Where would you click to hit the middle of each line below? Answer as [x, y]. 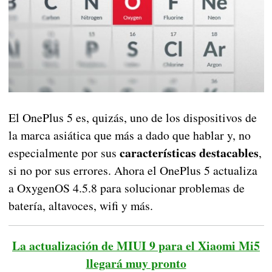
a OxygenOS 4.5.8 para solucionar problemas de [126, 188]
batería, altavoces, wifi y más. [80, 206]
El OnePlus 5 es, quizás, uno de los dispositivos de [132, 118]
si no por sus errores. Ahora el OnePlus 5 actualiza [133, 171]
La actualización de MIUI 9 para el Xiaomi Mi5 [136, 246]
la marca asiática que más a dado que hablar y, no [129, 135]
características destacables [189, 153]
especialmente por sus [64, 153]
